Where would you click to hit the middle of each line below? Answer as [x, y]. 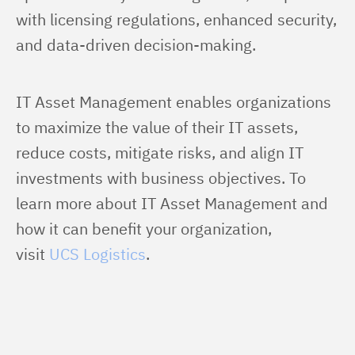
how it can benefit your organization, [146, 229]
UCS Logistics [97, 254]
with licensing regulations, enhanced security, [178, 19]
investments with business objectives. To [163, 178]
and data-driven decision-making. [136, 45]
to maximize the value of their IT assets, [159, 127]
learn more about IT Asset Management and [174, 203]
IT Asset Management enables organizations [176, 102]
